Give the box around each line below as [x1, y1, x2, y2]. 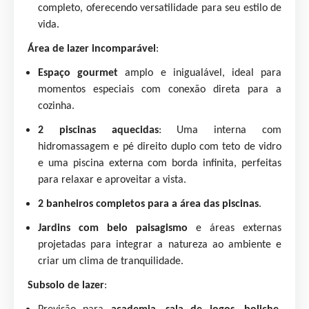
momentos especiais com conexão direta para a [38, 84, 281, 95]
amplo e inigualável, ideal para [118, 68, 282, 79]
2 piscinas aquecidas [38, 125, 159, 136]
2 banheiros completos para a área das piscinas [38, 199, 259, 210]
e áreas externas [196, 223, 281, 234]
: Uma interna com [158, 125, 282, 136]
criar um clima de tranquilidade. [38, 256, 183, 267]
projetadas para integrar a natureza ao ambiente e [38, 239, 281, 250]
